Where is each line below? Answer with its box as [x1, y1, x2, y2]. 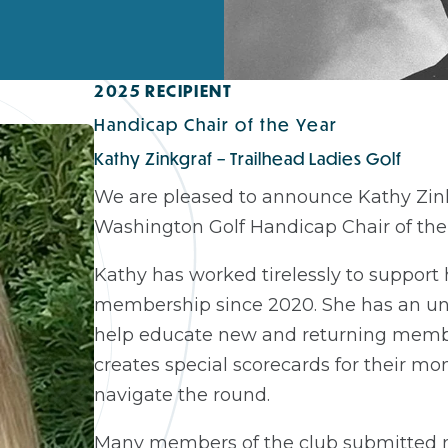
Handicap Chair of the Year [94, 113, 339, 136]
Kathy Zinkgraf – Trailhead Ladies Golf [94, 147, 403, 170]
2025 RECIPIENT [94, 79, 232, 102]
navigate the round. [94, 384, 271, 406]
